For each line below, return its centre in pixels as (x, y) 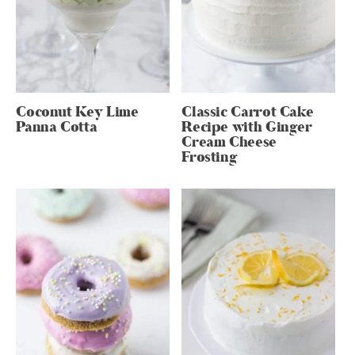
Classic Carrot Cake (248, 112)
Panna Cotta (57, 127)
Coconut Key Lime (77, 112)
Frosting (210, 157)
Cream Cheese (229, 142)
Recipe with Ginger (247, 127)
